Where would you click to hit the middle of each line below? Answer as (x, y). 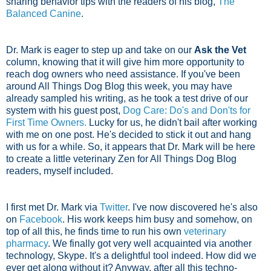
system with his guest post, (64, 110)
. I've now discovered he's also (193, 207)
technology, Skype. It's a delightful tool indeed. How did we (131, 255)
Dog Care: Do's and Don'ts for (187, 110)
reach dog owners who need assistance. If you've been (123, 74)
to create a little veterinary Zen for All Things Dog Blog (121, 158)
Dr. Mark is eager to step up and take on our (100, 50)
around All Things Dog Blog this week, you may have (119, 86)
